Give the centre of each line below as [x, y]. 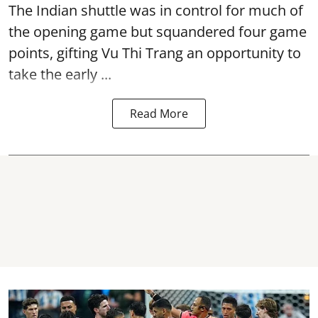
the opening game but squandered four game [158, 31]
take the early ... [60, 74]
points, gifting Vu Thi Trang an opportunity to [155, 53]
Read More [159, 113]
